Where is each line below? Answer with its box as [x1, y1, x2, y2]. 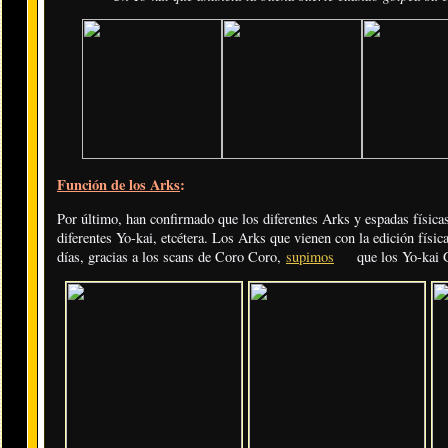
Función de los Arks [57, 173, 180, 195]
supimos [286, 247, 334, 267]
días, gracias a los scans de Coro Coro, [57, 247, 286, 267]
